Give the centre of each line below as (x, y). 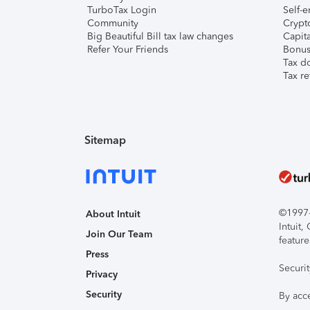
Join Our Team (119, 234)
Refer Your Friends (128, 49)
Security (104, 294)
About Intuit (113, 214)
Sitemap (105, 140)
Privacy (102, 274)
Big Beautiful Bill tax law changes (160, 36)
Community (113, 23)
